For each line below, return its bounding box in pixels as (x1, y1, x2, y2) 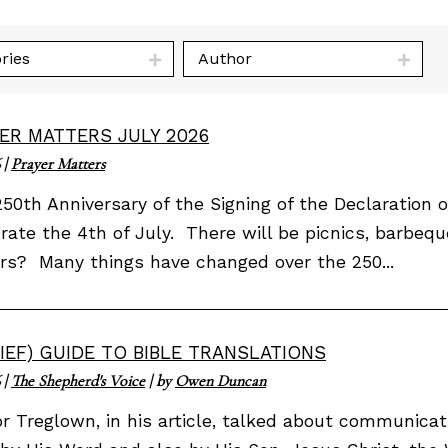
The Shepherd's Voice (11, 371, 145, 392)
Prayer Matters (11, 153, 105, 174)
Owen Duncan (175, 371, 266, 392)
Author (197, 48, 252, 68)
